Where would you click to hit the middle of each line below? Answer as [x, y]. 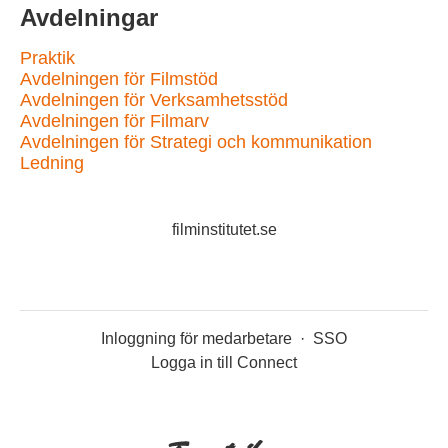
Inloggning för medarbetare [196, 338]
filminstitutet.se [224, 229]
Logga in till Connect [224, 362]
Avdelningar [89, 17]
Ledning [52, 163]
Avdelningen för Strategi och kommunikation [196, 142]
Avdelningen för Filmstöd [119, 79]
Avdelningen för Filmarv [114, 121]
